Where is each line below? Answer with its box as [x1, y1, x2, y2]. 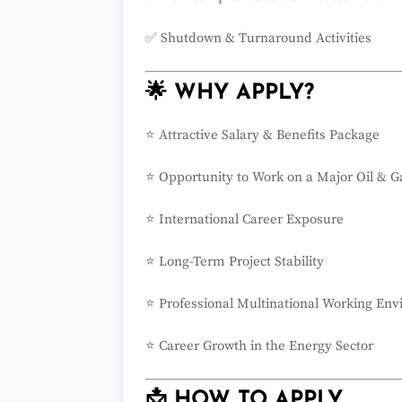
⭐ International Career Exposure [145, 210, 344, 228]
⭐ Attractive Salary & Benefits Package [145, 126, 380, 144]
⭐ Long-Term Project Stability [145, 252, 324, 270]
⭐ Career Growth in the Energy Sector [145, 336, 373, 354]
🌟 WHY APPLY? [145, 82, 314, 104]
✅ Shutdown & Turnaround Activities [145, 30, 371, 48]
